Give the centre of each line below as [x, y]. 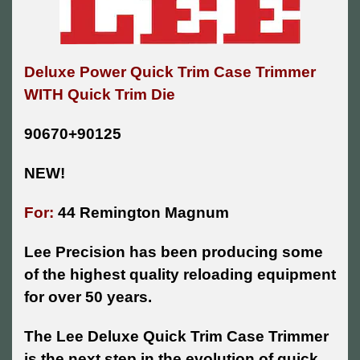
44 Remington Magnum [141, 213]
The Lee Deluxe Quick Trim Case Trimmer [176, 337]
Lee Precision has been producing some [174, 252]
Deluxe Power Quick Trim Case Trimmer [170, 72]
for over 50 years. [88, 297]
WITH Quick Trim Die [102, 95]
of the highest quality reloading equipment [180, 275]
